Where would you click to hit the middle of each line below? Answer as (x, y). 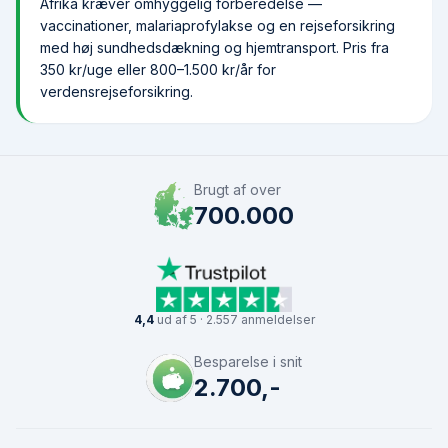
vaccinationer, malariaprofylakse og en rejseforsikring (217, 25)
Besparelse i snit (248, 361)
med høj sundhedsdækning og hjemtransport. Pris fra (214, 47)
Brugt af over (238, 189)
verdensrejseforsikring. (116, 91)
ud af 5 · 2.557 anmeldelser (234, 319)
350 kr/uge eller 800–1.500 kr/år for (158, 69)
